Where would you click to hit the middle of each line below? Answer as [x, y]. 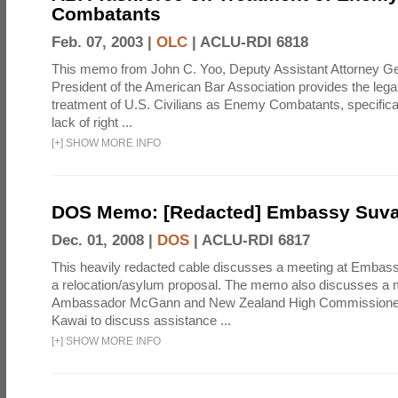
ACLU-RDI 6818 [254, 42]
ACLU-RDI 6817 [256, 240]
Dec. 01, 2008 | [104, 240]
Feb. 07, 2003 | [104, 42]
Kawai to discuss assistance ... [141, 320]
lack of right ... [92, 122]
